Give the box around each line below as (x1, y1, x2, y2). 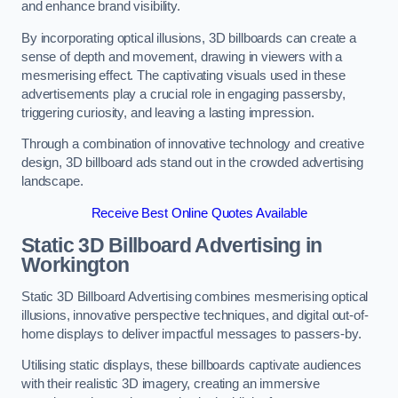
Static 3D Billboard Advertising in (21, 234, 322, 258)
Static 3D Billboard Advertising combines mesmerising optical (21, 289, 369, 304)
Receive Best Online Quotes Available (91, 205, 307, 220)
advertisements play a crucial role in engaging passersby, (21, 86, 346, 101)
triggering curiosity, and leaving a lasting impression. (21, 105, 315, 120)
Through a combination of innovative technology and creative (21, 137, 364, 152)
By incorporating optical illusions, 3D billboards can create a (21, 30, 356, 45)
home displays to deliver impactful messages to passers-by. (21, 326, 362, 341)
